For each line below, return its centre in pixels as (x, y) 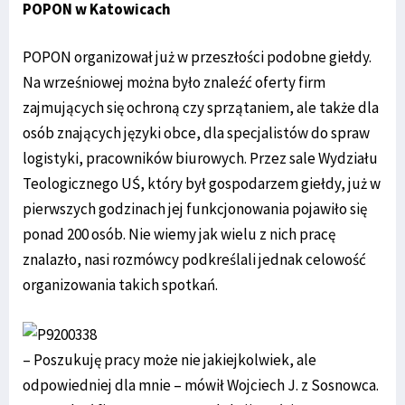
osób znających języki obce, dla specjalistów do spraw (196, 133)
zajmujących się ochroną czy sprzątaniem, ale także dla (201, 108)
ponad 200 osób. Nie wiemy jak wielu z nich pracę (179, 235)
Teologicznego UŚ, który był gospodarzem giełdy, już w (202, 184)
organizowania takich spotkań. (120, 285)
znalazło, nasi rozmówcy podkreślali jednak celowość (194, 260)
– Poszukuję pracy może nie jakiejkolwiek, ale (170, 360)
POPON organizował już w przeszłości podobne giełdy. (197, 57)
